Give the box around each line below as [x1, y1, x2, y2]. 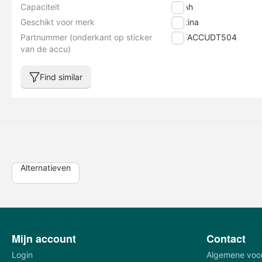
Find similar [40, 72, 82, 82]
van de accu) [20, 44, 71, 54]
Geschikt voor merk [20, 17, 95, 27]
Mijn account [12, 231, 76, 246]
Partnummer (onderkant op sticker [20, 32, 152, 42]
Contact [206, 231, 246, 246]
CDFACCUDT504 [171, 32, 237, 42]
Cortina [171, 17, 199, 27]
